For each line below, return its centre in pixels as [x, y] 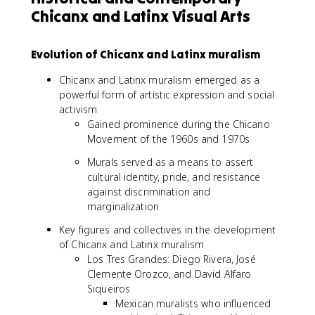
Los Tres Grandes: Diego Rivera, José [172, 259]
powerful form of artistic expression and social [167, 95]
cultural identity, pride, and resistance [174, 177]
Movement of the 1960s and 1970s [169, 139]
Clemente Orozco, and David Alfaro [169, 274]
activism [78, 109]
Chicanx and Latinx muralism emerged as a [160, 80]
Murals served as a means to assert [171, 162]
